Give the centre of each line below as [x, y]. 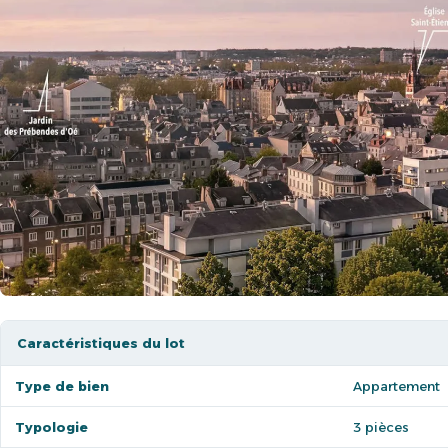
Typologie [51, 427]
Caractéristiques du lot [101, 343]
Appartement [396, 386]
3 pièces [381, 427]
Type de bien [62, 386]
